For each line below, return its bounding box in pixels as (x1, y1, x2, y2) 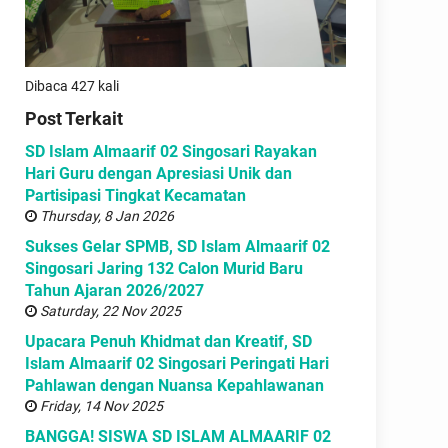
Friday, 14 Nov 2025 (37, 397, 163, 414)
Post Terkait (25, 107, 123, 129)
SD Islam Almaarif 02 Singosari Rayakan (25, 141, 317, 161)
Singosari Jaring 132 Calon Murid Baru (25, 258, 303, 278)
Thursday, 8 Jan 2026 (37, 207, 174, 224)
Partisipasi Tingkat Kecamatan (25, 185, 246, 205)
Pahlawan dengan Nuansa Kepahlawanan (25, 375, 324, 395)
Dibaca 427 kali (25, 77, 119, 94)
